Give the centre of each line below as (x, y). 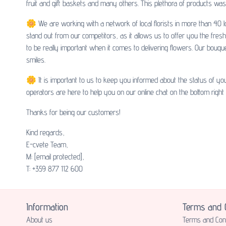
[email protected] (58, 157)
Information (47, 207)
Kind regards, (45, 133)
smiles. (36, 60)
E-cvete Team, (47, 145)
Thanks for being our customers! (73, 112)
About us (39, 220)
